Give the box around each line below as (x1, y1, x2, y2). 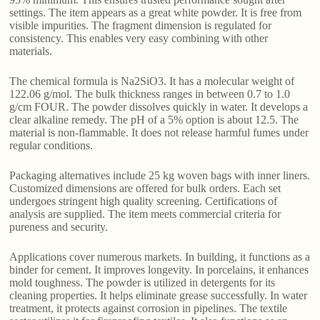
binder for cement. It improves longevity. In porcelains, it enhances (9, 264, 309, 276)
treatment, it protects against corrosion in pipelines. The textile (9, 302, 288, 315)
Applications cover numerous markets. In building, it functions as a (9, 251, 311, 264)
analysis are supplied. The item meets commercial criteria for (9, 208, 281, 221)
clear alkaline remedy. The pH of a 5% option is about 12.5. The (9, 114, 299, 126)
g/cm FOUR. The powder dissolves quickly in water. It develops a (9, 101, 309, 114)
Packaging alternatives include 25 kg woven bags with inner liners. (9, 169, 311, 182)
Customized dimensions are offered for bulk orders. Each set (9, 182, 281, 195)
